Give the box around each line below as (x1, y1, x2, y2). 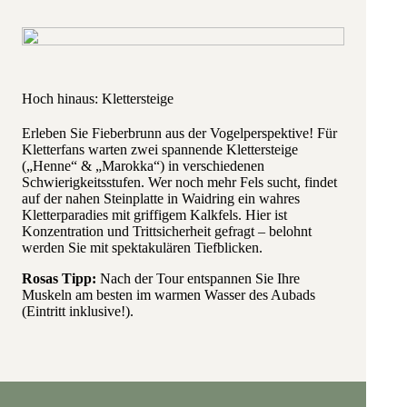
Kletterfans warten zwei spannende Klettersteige (22, 142, 298, 157)
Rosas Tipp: (22, 271, 96, 286)
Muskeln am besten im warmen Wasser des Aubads (22, 287, 315, 303)
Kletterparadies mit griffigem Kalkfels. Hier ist (22, 207, 287, 223)
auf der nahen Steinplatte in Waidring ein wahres (22, 191, 300, 206)
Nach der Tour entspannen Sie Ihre (96, 271, 300, 286)
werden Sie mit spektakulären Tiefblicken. (22, 240, 263, 255)
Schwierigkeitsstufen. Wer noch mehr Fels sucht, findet (22, 174, 337, 190)
